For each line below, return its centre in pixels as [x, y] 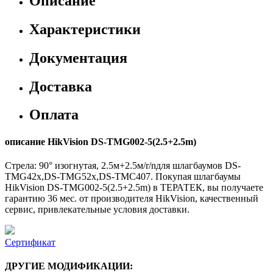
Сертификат [30, 242]
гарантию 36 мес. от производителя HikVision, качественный [132, 198]
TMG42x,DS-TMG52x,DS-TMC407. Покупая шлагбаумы [123, 176]
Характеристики [85, 29]
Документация [78, 58]
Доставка [61, 86]
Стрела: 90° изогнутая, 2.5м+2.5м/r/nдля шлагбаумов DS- [123, 165]
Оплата [54, 115]
